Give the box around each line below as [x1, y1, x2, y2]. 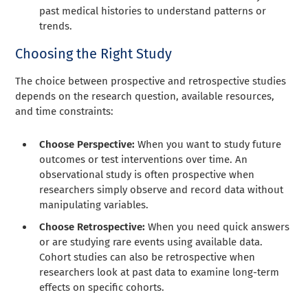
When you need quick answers [148, 220, 290, 233]
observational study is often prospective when [39, 168, 255, 181]
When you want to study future [137, 137, 282, 151]
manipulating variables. [39, 198, 149, 211]
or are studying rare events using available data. [39, 235, 263, 248]
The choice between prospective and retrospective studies [15, 74, 287, 87]
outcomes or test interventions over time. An [39, 153, 248, 166]
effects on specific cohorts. [39, 280, 165, 294]
